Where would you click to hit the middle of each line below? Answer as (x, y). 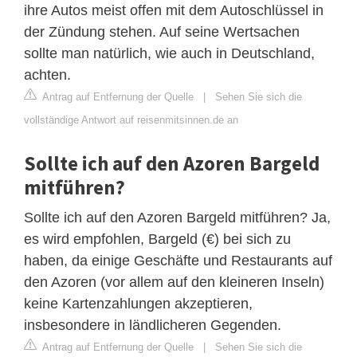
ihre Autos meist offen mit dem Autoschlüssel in (174, 10)
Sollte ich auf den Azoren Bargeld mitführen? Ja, (177, 217)
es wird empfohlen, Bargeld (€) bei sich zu (157, 239)
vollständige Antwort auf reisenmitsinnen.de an (131, 120)
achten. (47, 75)
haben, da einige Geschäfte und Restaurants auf (178, 260)
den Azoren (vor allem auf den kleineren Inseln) (174, 282)
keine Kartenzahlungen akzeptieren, (138, 303)
